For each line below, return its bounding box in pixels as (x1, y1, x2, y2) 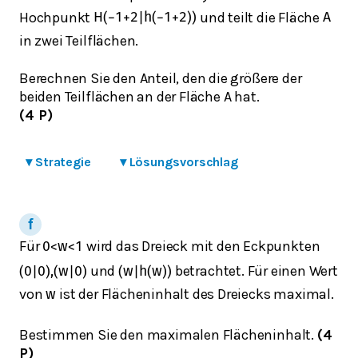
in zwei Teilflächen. (19, 32, 139, 50)
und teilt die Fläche (197, 8, 323, 26)
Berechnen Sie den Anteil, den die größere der (19, 69, 302, 87)
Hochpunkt (19, 8, 94, 26)
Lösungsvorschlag (129, 153, 239, 169)
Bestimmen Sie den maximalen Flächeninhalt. (19, 326, 317, 344)
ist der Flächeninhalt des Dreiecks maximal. (56, 285, 334, 304)
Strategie (34, 153, 91, 169)
